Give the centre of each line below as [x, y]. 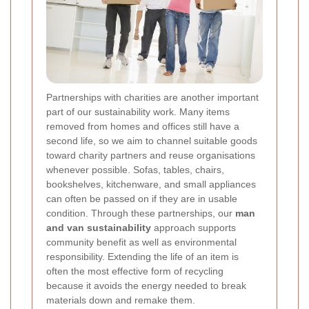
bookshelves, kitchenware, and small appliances [151, 184]
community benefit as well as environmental [141, 242]
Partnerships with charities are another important [152, 97]
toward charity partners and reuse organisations [151, 155]
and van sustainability [99, 227]
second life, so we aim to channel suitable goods [152, 140]
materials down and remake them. [121, 300]
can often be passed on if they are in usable [142, 198]
